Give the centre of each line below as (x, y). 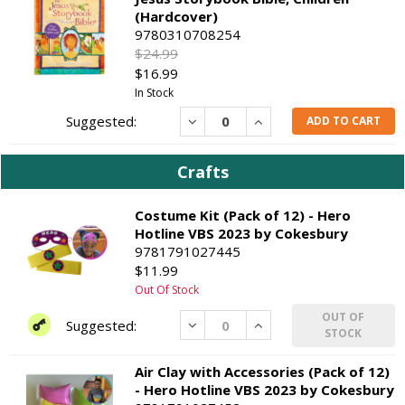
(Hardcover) (177, 16)
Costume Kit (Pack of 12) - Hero (243, 215)
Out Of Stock (167, 289)
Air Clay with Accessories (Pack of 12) (263, 371)
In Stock (155, 92)
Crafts (202, 171)
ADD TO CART (343, 121)
